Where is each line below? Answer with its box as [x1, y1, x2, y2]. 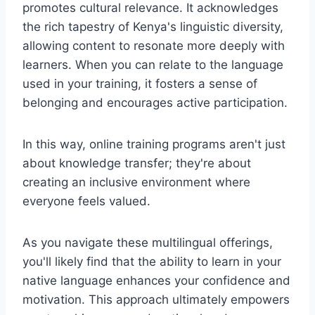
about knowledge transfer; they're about [22, 155, 251, 170]
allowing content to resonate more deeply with [22, 38, 285, 53]
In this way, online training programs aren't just [22, 136, 285, 151]
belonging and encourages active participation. [22, 95, 288, 110]
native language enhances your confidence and [22, 273, 290, 288]
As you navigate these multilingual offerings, [22, 235, 273, 250]
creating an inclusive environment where [22, 174, 250, 189]
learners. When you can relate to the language [22, 57, 283, 72]
